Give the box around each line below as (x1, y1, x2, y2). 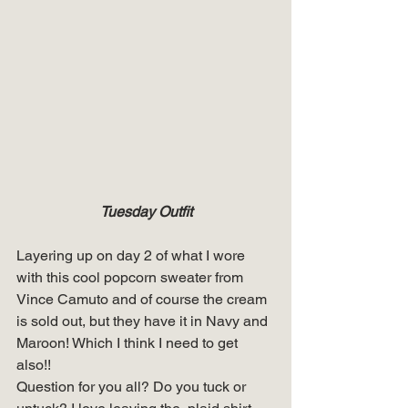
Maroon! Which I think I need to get (16, 334, 241, 352)
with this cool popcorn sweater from (16, 269, 247, 286)
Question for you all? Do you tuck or (16, 378, 250, 395)
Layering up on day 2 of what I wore (16, 247, 249, 264)
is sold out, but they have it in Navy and (16, 312, 271, 330)
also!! (16, 356, 55, 373)
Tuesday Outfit (99, 203, 192, 220)
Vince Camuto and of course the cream (16, 291, 270, 308)
